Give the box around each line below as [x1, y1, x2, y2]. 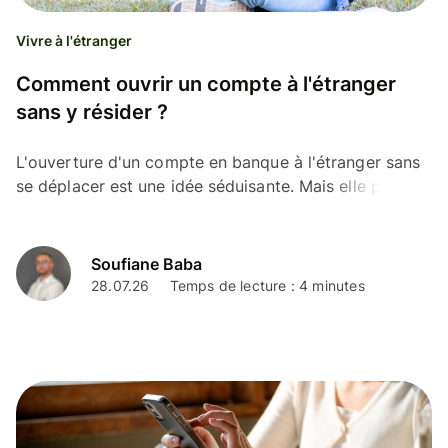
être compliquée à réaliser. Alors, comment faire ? [16, 199, 396, 220]
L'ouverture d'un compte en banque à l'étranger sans [16, 151, 421, 172]
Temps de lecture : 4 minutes [169, 277, 365, 295]
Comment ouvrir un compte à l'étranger [16, 71, 396, 96]
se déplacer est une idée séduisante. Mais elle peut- [16, 175, 413, 196]
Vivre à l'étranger [16, 31, 132, 49]
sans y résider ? [16, 99, 168, 124]
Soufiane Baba [91, 254, 202, 275]
